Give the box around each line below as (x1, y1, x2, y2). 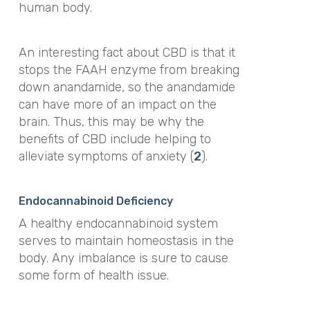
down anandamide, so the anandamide (18, 79, 235, 95)
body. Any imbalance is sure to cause (18, 250, 228, 266)
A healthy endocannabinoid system (18, 216, 218, 232)
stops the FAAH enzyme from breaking (18, 62, 239, 77)
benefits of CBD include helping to (18, 131, 211, 147)
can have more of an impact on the (18, 96, 217, 112)
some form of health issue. (18, 268, 169, 284)
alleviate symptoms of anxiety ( (18, 148, 194, 164)
